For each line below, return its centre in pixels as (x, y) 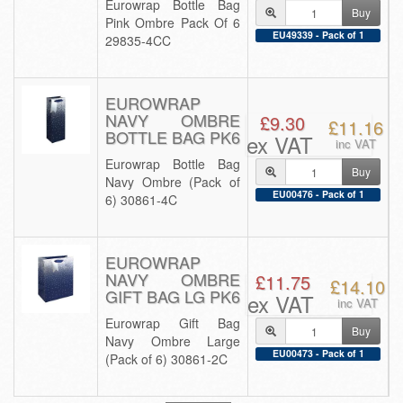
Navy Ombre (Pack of (173, 182)
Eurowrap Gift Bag (173, 323)
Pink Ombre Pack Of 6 (173, 22)
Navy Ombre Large (173, 341)
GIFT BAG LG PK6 (173, 296)
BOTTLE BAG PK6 (173, 137)
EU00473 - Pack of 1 (318, 353)
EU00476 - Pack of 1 (318, 193)
